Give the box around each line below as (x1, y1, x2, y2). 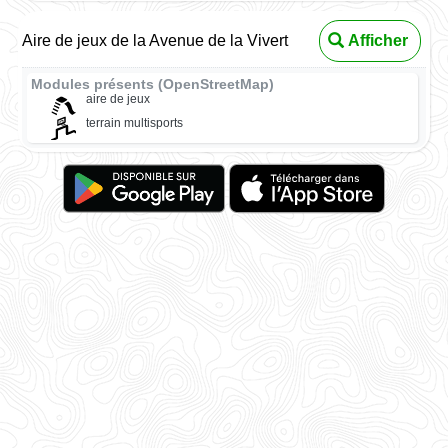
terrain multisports (85, 115, 183, 130)
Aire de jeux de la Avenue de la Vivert (22, 32, 289, 50)
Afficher (347, 32, 408, 50)
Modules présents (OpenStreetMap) (31, 77, 275, 93)
